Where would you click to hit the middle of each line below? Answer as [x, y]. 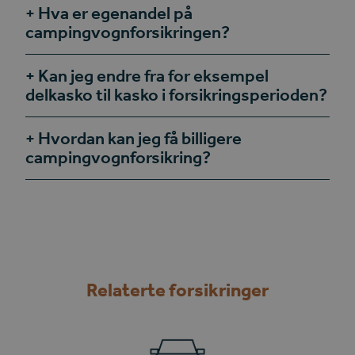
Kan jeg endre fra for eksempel [154, 75]
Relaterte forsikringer [177, 289]
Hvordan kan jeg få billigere [140, 138]
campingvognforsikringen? [128, 32]
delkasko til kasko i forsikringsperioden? [177, 94]
